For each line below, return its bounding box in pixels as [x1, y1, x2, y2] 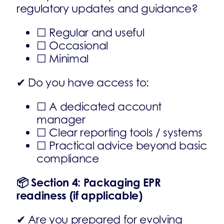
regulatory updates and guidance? [16, 2, 198, 15]
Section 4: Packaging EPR [28, 175, 161, 189]
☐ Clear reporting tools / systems [36, 126, 203, 139]
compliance [36, 152, 99, 165]
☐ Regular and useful [36, 26, 144, 39]
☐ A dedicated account [36, 100, 162, 113]
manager [36, 113, 85, 126]
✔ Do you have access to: [16, 76, 149, 89]
